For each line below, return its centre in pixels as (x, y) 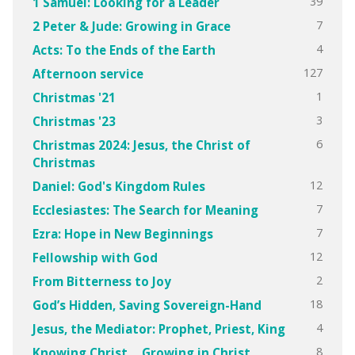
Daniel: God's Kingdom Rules (118, 186)
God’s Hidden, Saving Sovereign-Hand (147, 305)
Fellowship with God (95, 257)
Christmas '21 (74, 97)
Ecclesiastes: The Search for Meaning (145, 210)
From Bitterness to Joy (101, 281)
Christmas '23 (74, 121)
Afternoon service (88, 73)
